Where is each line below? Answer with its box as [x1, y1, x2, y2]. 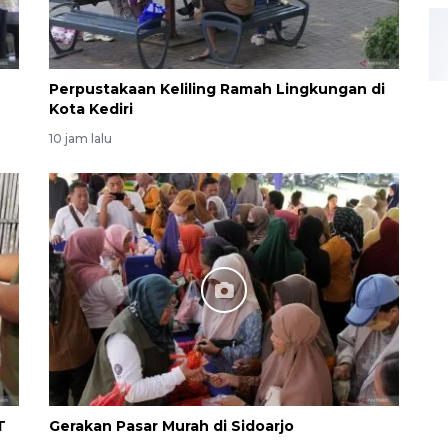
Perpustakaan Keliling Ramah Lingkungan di [49, 80, 385, 99]
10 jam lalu [49, 131, 112, 147]
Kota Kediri [49, 100, 133, 119]
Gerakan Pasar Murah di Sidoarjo [49, 417, 294, 436]
